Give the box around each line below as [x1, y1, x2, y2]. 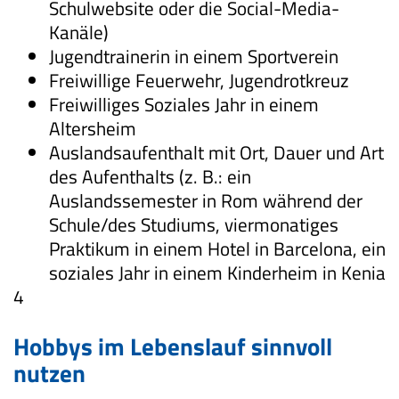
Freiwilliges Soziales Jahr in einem [49, 90, 319, 118]
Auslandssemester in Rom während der [49, 186, 362, 215]
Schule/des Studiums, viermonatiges [49, 210, 338, 239]
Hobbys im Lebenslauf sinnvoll [13, 328, 332, 364]
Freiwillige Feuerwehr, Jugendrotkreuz [49, 66, 349, 94]
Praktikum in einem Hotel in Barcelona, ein [49, 234, 386, 263]
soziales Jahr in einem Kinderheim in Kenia [49, 258, 386, 287]
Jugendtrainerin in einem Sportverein [49, 42, 338, 70]
